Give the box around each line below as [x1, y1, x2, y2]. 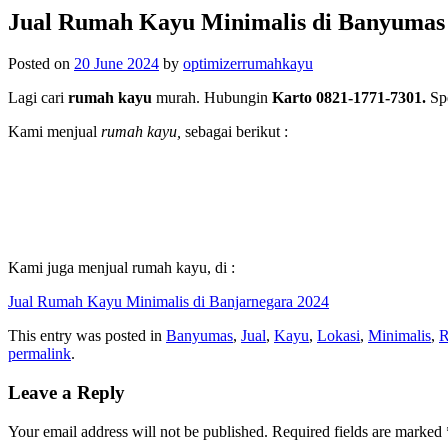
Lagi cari [8, 89, 68, 107]
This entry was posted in [8, 327, 166, 345]
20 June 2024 [74, 55, 159, 73]
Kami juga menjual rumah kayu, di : [8, 259, 235, 277]
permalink [8, 345, 71, 363]
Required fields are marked [272, 422, 446, 440]
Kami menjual [8, 123, 101, 141]
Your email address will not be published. [8, 422, 268, 440]
